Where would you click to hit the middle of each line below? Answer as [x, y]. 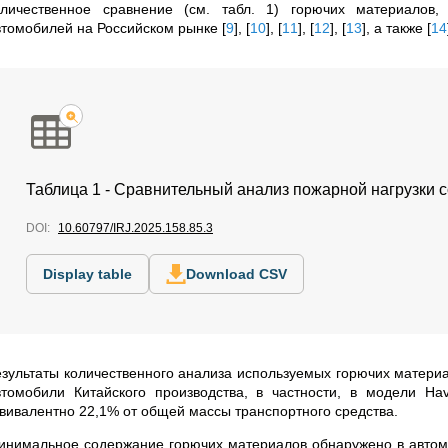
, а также [396, 28]
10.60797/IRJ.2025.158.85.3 [135, 228]
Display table [87, 274]
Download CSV [236, 274]
